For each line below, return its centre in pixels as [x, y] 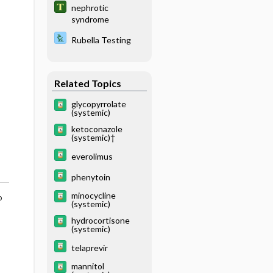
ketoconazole [97, 129]
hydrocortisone [100, 220]
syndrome [90, 19]
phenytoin [90, 177]
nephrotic [90, 7]
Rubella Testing [101, 40]
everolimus [92, 156]
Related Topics [87, 83]
